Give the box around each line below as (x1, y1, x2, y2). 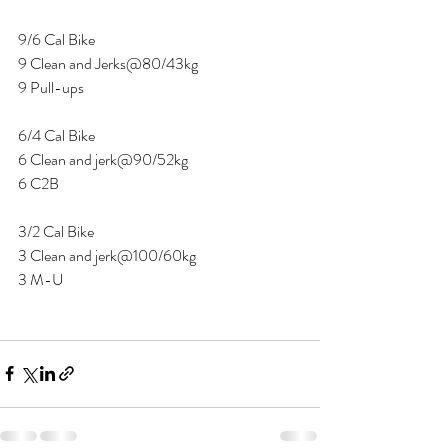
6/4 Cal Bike (18, 123, 98, 147)
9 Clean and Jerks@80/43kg (18, 51, 198, 75)
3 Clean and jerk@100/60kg (18, 243, 199, 267)
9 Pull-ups (18, 75, 87, 99)
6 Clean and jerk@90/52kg (18, 147, 188, 171)
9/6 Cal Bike (18, 27, 98, 51)
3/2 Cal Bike (18, 219, 97, 243)
